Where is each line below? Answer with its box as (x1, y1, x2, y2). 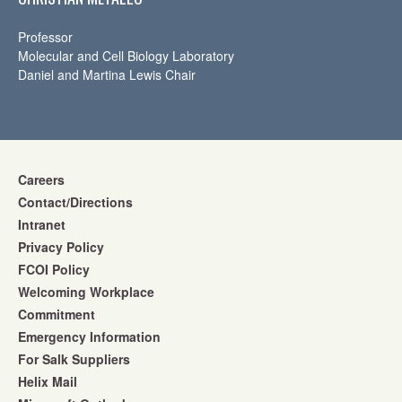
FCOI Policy (18, 260, 90, 278)
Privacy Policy (18, 238, 104, 256)
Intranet (18, 215, 66, 233)
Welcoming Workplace (18, 283, 154, 301)
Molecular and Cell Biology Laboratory (18, 47, 234, 65)
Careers (18, 170, 65, 188)
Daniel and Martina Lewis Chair (18, 66, 196, 83)
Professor (18, 28, 73, 46)
